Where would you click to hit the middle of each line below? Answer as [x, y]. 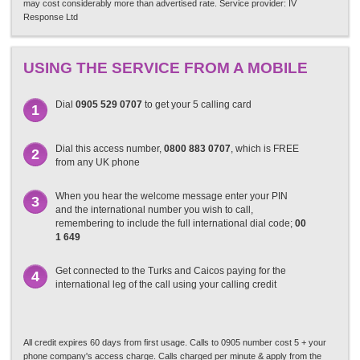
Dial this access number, [110, 149]
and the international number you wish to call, [154, 210]
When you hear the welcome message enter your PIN [172, 196]
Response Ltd [51, 17]
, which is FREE [265, 149]
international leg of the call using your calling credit [166, 284]
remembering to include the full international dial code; [175, 223]
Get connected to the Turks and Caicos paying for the [171, 271]
